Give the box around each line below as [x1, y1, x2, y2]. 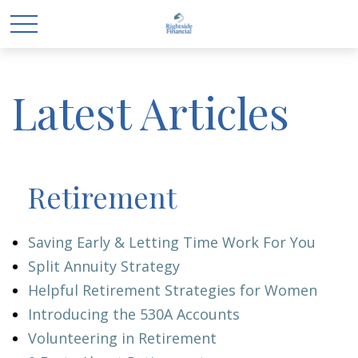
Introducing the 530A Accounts [28, 304, 240, 324]
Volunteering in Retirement [28, 328, 217, 348]
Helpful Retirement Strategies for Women [28, 280, 317, 300]
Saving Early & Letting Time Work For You [28, 233, 316, 252]
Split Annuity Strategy [28, 257, 180, 276]
